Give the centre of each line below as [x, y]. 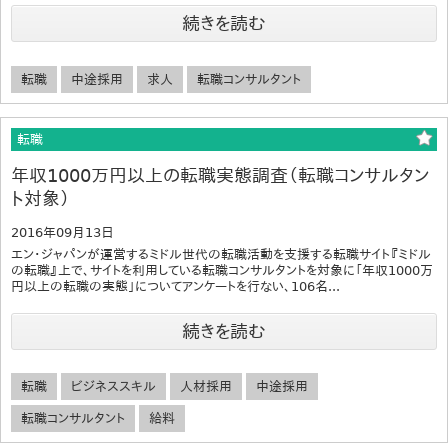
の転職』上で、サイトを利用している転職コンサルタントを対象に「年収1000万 [222, 270]
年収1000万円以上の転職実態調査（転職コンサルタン [220, 175]
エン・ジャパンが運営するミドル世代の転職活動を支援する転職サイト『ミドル [221, 254]
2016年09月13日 [62, 232]
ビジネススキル [113, 386]
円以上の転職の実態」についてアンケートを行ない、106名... [175, 286]
